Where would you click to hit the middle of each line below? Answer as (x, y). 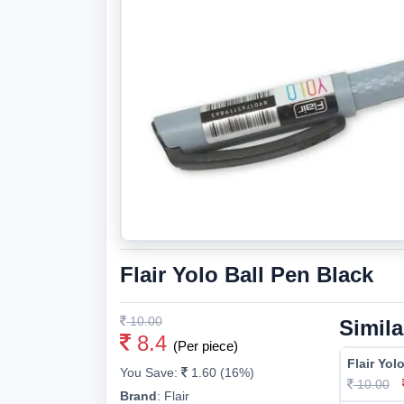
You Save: (151, 372)
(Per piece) (206, 346)
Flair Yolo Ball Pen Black (247, 275)
